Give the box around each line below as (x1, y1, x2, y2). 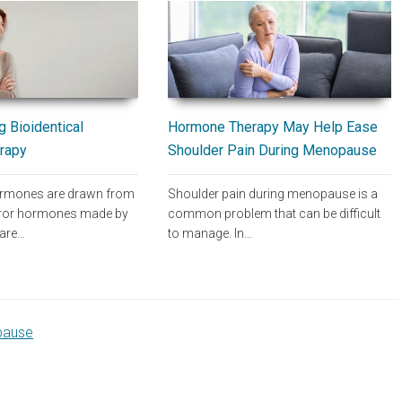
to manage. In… (168, 225, 253, 240)
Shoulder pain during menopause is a (168, 186, 379, 201)
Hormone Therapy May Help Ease (168, 118, 379, 136)
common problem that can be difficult (168, 205, 381, 221)
